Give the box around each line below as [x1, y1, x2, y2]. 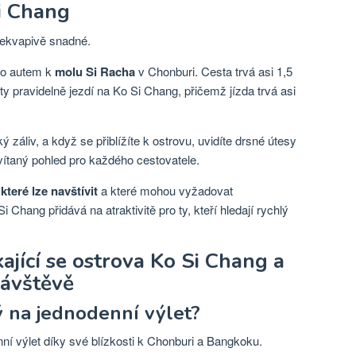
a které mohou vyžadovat [98, 182, 233, 199]
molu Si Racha [55, 63, 135, 80]
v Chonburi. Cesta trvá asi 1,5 [135, 63, 292, 79]
